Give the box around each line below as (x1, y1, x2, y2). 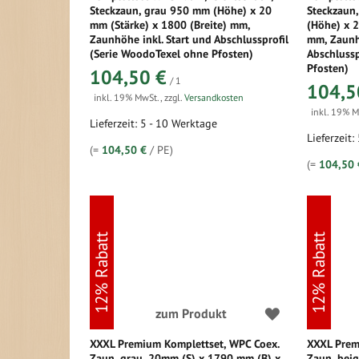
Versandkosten (184, 91, 244, 103)
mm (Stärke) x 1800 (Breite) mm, (90, 18, 250, 32)
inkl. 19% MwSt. (94, 91, 160, 103)
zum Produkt (155, 305, 227, 321)
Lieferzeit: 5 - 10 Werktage (90, 116, 217, 131)
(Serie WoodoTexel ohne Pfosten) (90, 46, 253, 61)
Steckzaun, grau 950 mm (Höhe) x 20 (90, 3, 272, 18)
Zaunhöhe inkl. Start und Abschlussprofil (90, 32, 288, 46)
